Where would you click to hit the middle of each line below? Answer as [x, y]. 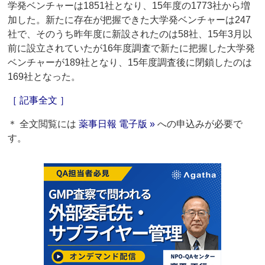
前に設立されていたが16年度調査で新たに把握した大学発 [132, 49]
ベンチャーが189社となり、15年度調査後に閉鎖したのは [130, 63]
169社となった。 [44, 77]
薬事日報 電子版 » [117, 124]
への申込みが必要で [199, 124]
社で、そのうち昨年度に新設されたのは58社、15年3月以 [130, 34]
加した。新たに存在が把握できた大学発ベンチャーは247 [130, 20]
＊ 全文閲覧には [43, 124]
